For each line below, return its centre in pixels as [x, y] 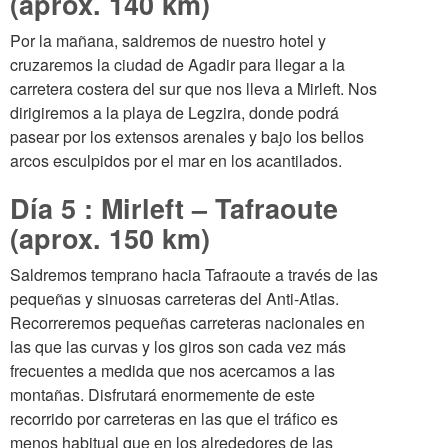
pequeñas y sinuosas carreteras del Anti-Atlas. [174, 298]
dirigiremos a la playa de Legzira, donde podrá [174, 112]
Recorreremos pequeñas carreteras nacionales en [187, 322]
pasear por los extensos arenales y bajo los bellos [187, 136]
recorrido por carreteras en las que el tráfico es [174, 418]
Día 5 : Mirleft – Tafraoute [174, 208]
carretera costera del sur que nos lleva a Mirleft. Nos [193, 88]
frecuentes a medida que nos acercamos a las [172, 370]
